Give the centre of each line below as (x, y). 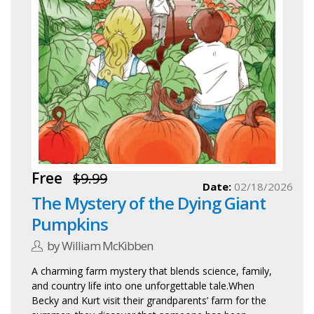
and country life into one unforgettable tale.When (143, 286)
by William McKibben (100, 246)
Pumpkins (70, 224)
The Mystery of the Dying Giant (149, 203)
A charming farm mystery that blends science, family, (152, 271)
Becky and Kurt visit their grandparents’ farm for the (149, 301)
